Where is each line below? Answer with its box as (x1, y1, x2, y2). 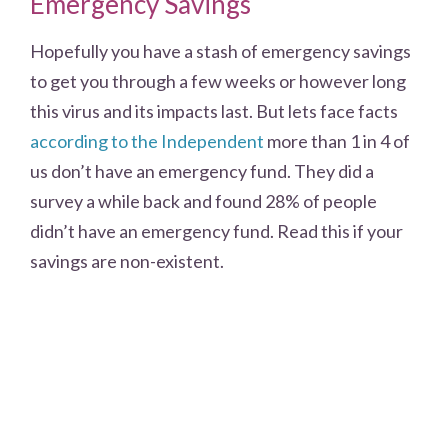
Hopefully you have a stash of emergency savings (30, 40, 411, 63)
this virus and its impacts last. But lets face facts (30, 100, 398, 123)
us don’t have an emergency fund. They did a (30, 160, 374, 183)
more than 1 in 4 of (264, 130, 410, 153)
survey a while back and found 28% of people (30, 190, 377, 213)
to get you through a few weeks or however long (30, 70, 406, 93)
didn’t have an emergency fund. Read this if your (30, 220, 403, 243)
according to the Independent (30, 130, 264, 153)
